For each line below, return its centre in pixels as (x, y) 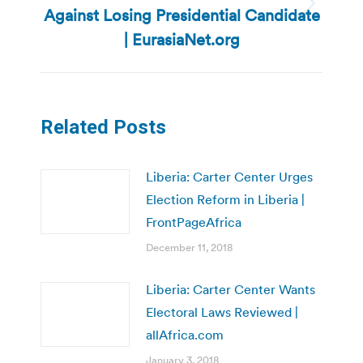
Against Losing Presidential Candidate (181, 15)
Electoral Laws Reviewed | (222, 312)
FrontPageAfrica (194, 222)
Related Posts (103, 127)
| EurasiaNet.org (181, 39)
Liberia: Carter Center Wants (231, 289)
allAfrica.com (185, 334)
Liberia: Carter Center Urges (229, 176)
